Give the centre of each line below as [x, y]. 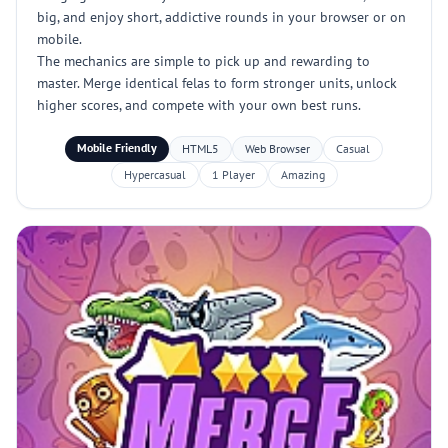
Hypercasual [154, 174]
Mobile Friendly [117, 147]
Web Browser [277, 148]
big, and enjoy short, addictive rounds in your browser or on [221, 17]
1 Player [233, 174]
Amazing [302, 174]
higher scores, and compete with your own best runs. [199, 105]
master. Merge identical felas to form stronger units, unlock [217, 83]
